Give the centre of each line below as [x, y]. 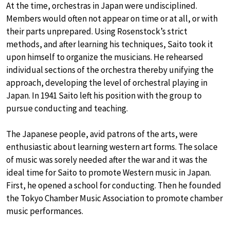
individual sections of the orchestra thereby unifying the [110, 70]
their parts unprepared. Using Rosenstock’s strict [97, 32]
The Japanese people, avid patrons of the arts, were [102, 134]
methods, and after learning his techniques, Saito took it [110, 44]
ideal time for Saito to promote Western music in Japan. [109, 173]
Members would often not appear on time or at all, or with [112, 19]
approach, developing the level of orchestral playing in [107, 83]
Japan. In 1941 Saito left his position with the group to [104, 96]
